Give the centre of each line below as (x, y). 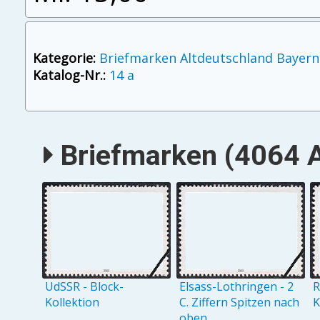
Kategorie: (64, 58)
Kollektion (72, 302)
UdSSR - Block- (85, 286)
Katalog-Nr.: (69, 75)
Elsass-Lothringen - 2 (236, 286)
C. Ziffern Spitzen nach (239, 302)
